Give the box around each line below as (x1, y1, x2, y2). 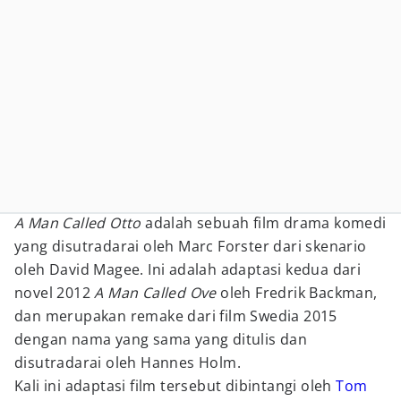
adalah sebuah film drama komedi (141, 213, 387, 233)
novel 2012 (14, 283, 95, 303)
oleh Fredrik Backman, (216, 283, 378, 303)
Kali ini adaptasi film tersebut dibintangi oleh (14, 376, 337, 396)
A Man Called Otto (14, 213, 141, 233)
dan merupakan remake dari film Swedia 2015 (14, 306, 337, 326)
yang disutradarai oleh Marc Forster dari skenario (14, 236, 367, 256)
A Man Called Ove (94, 283, 217, 303)
